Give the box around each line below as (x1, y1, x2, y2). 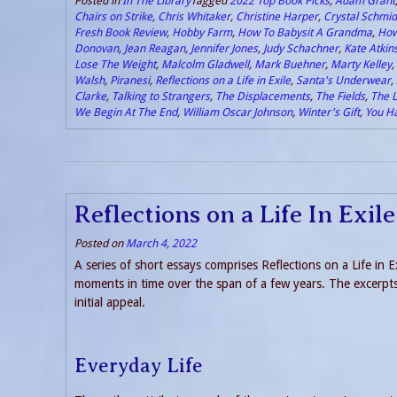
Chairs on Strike (74, 9, 152, 23)
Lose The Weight (74, 57, 156, 71)
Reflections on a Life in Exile (155, 73, 291, 87)
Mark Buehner (254, 57, 325, 71)
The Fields (315, 89, 365, 103)
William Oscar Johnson (183, 105, 292, 119)
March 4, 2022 (126, 236, 197, 250)
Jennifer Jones (191, 41, 258, 55)
